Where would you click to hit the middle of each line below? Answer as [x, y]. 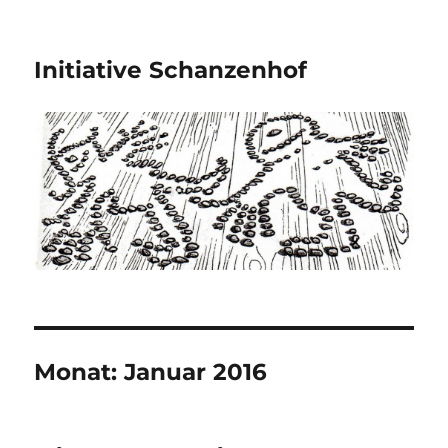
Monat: [79, 371]
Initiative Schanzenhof [171, 70]
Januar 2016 [196, 371]
